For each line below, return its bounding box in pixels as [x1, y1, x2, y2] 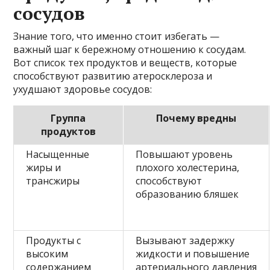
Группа [51, 111, 86, 125]
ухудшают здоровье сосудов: [13, 82, 152, 96]
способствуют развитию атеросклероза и [13, 69, 213, 83]
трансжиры [26, 174, 80, 187]
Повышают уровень [136, 147, 233, 161]
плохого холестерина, [136, 160, 240, 174]
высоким [26, 246, 69, 260]
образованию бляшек [136, 187, 239, 201]
